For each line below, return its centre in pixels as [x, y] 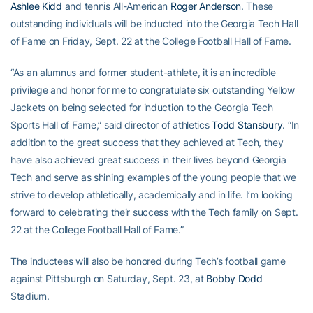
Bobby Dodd [234, 279]
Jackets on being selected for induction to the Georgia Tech [142, 108]
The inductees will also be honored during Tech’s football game [148, 261]
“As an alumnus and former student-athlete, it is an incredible [143, 73]
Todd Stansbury [247, 125]
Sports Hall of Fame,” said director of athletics [111, 125]
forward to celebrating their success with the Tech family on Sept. [154, 212]
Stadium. [30, 296]
